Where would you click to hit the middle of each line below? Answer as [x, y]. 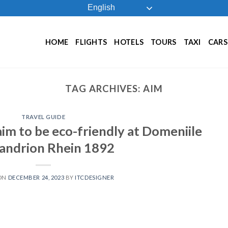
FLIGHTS [91, 42]
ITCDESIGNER [95, 177]
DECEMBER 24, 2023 [36, 177]
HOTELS [129, 42]
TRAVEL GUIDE [44, 117]
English [100, 8]
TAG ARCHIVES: [104, 89]
